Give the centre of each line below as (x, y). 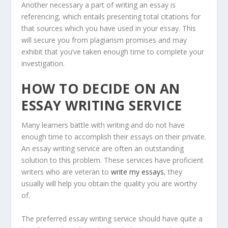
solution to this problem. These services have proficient (113, 160)
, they (173, 172)
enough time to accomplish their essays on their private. (114, 137)
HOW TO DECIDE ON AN (101, 89)
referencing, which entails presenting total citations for (111, 16)
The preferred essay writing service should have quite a (112, 218)
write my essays (138, 172)
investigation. (43, 63)
